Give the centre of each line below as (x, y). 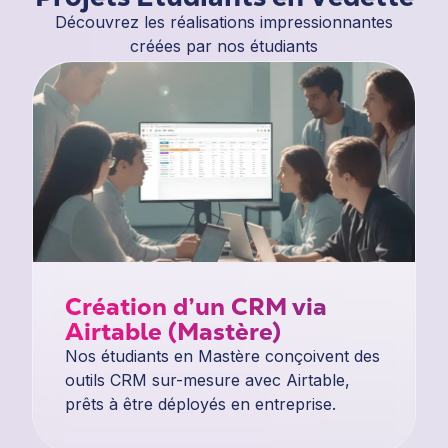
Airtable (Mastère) (173, 332)
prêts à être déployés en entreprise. (200, 404)
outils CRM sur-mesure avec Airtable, (207, 380)
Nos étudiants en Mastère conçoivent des (222, 356)
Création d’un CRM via (196, 307)
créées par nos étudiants (224, 46)
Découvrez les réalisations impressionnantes (224, 22)
